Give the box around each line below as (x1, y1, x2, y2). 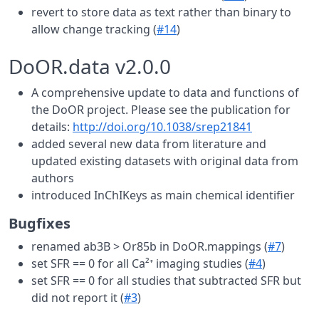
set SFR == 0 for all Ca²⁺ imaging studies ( (31, 256, 249, 271)
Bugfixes (9, 214, 70, 233)
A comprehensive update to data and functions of (31, 85, 299, 100)
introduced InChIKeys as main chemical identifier (31, 187, 295, 203)
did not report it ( (31, 290, 124, 305)
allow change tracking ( (31, 21, 157, 37)
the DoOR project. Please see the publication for (31, 102, 291, 117)
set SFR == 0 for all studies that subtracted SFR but (31, 273, 301, 288)
